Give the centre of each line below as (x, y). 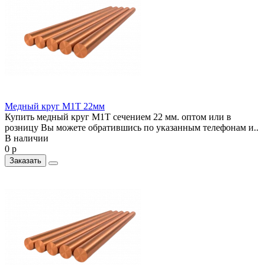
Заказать (25, 160)
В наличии (27, 138)
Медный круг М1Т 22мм (55, 106)
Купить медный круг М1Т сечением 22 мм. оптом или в (118, 117)
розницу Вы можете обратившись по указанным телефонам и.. (132, 127)
